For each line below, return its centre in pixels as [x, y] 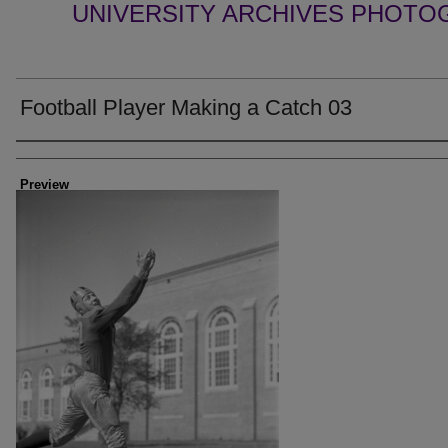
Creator [49, 159]
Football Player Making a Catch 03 [186, 107]
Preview [44, 184]
